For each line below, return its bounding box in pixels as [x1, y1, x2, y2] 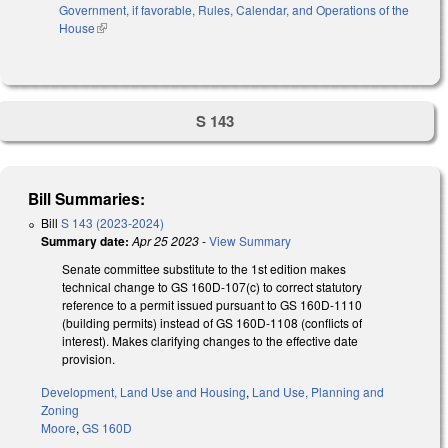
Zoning [41, 401, 79, 419]
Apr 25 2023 [132, 232, 199, 250]
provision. [62, 350, 115, 368]
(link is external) [95, 18, 181, 36]
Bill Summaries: [28, 187, 146, 211]
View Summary [209, 232, 291, 250]
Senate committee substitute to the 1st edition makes [62, 260, 346, 278]
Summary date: [41, 232, 129, 251]
